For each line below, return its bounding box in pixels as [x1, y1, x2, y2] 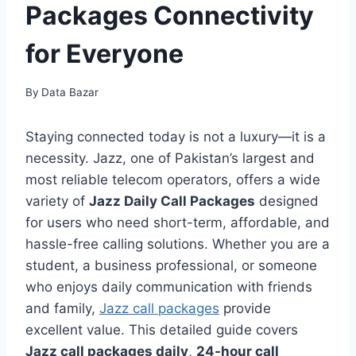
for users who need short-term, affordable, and [25, 214, 330, 230]
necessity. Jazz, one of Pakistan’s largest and [25, 149, 315, 166]
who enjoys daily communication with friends [25, 278, 312, 295]
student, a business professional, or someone [25, 257, 317, 273]
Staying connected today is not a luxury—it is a [25, 128, 326, 145]
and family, [25, 300, 99, 316]
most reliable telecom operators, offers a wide [25, 171, 320, 188]
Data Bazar [41, 85, 99, 99]
